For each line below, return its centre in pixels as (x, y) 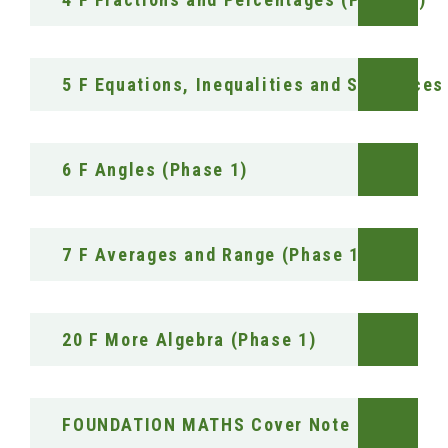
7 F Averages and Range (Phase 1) (215, 254)
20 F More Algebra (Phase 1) (189, 339)
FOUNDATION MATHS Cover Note (206, 424)
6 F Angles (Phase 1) (155, 169)
